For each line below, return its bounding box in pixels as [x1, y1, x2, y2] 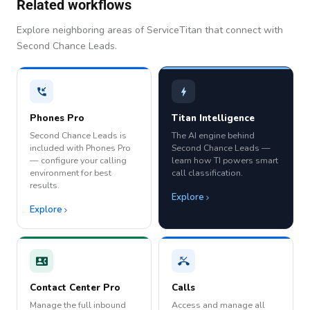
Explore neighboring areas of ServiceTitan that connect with [17, 24, 283, 37]
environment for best [30, 167, 111, 179]
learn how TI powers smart [172, 154, 278, 167]
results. [30, 179, 60, 192]
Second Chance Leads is [30, 129, 127, 142]
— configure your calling [30, 154, 127, 167]
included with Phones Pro [30, 142, 131, 154]
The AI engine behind [172, 129, 255, 142]
